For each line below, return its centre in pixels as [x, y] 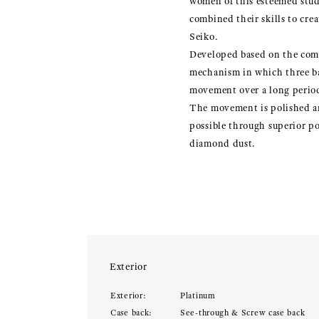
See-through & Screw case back [243, 313]
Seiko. [204, 37]
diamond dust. [223, 143]
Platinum [198, 296]
